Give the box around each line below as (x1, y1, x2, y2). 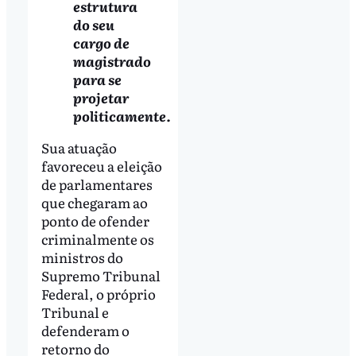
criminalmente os (41, 229, 154, 250)
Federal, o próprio (41, 284, 156, 304)
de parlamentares (41, 174, 153, 195)
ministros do (41, 247, 123, 268)
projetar (72, 87, 130, 108)
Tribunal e (41, 302, 109, 323)
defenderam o (41, 320, 130, 341)
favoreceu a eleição (41, 156, 162, 176)
